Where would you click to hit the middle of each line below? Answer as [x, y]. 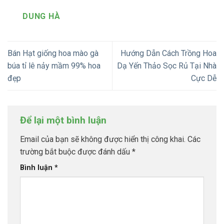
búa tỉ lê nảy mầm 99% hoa [54, 66]
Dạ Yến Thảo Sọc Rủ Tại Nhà [167, 66]
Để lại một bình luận [64, 120]
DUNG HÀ [41, 16]
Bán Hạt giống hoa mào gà [53, 53]
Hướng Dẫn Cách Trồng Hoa [168, 53]
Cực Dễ [204, 78]
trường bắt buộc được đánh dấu [76, 151]
